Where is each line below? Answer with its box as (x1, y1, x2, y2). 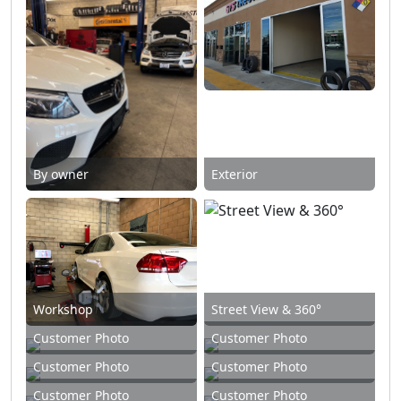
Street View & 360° (211, 301, 321, 319)
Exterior (211, 165, 258, 183)
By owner (33, 165, 89, 183)
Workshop (33, 301, 93, 319)
